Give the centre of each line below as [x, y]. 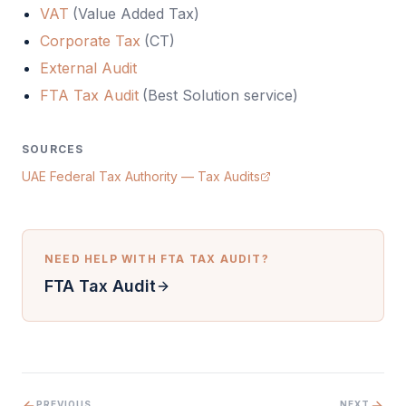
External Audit [88, 68]
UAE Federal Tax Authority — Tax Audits [141, 176]
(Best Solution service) [220, 95]
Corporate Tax [90, 41]
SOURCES [53, 149]
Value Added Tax [136, 14]
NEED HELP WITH [102, 259]
